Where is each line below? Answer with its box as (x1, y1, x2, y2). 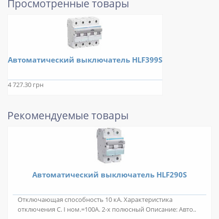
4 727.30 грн (8, 81, 44, 89)
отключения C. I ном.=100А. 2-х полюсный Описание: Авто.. (18, 205, 196, 214)
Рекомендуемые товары (7, 109, 129, 123)
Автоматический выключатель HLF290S (32, 170, 187, 180)
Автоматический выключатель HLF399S (8, 55, 162, 65)
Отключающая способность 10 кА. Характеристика (18, 196, 173, 204)
